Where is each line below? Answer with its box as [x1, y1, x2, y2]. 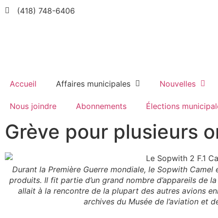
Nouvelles [160, 79, 196, 89]
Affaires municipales [56, 79, 130, 89]
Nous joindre [10, 101, 56, 111]
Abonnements [76, 101, 127, 111]
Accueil [10, 79, 36, 89]
